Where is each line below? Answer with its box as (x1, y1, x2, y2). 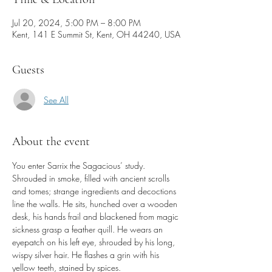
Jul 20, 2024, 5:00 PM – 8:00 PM (12, 17, 141, 29)
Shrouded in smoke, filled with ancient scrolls (12, 172, 172, 184)
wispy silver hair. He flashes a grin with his (12, 249, 161, 260)
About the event (12, 134, 90, 149)
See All (44, 93, 69, 106)
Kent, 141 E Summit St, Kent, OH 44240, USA (12, 29, 180, 40)
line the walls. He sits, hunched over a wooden (12, 198, 180, 209)
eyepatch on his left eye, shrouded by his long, (12, 236, 177, 248)
